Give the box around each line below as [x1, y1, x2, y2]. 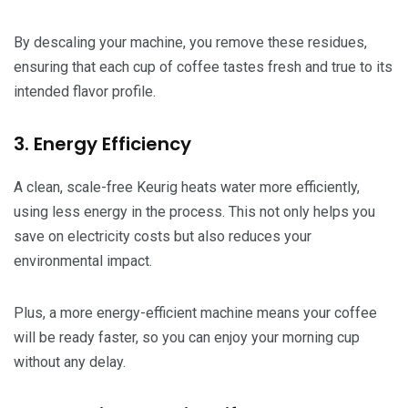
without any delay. [14, 352, 126, 371]
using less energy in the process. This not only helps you [14, 202, 375, 220]
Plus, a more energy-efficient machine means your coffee [14, 303, 377, 321]
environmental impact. [14, 251, 152, 270]
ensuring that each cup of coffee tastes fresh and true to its [14, 57, 393, 76]
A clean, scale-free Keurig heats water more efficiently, [14, 178, 360, 196]
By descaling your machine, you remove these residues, [14, 33, 367, 51]
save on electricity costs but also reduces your [14, 227, 311, 245]
